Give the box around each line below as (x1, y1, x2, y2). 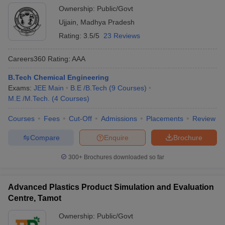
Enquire (104, 133, 129, 142)
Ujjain (59, 18, 76, 26)
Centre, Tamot (8, 194, 61, 202)
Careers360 (8, 54, 46, 63)
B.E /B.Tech (70, 84, 107, 92)
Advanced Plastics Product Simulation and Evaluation (8, 183, 214, 191)
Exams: (8, 84, 34, 92)
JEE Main (34, 84, 64, 92)
